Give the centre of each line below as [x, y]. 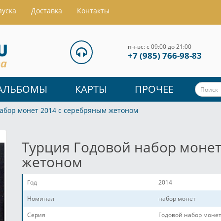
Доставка [47, 11]
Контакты [93, 11]
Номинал [41, 199]
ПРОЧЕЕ [154, 89]
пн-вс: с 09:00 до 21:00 [160, 47]
